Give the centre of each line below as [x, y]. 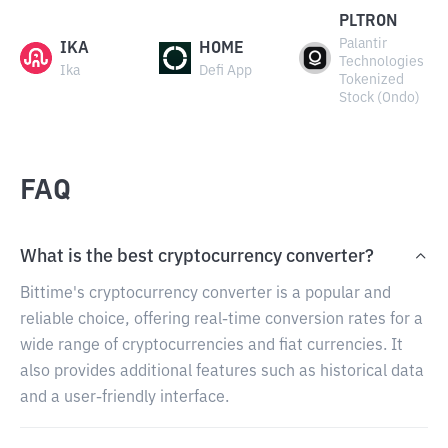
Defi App [226, 71]
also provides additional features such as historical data [222, 372]
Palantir [362, 44]
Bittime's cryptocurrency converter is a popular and [205, 294]
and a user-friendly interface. [124, 398]
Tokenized [371, 80]
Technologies [381, 62]
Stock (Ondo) [379, 98]
